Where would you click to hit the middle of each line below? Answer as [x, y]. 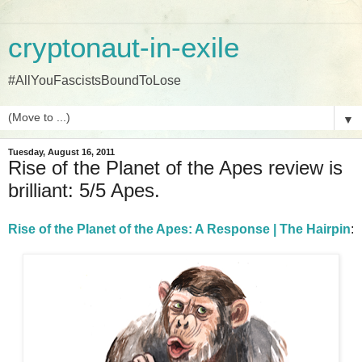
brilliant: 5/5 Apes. [84, 190]
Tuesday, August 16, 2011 [61, 152]
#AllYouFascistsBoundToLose [95, 80]
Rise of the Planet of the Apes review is [175, 168]
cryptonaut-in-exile [124, 48]
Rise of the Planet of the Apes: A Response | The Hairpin [179, 229]
